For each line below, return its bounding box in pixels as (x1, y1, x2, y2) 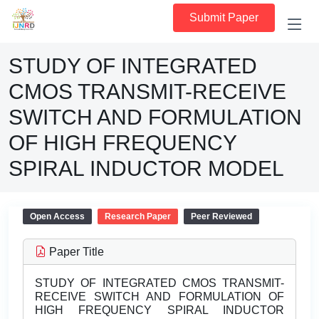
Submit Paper (189, 11, 258, 23)
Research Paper (105, 211, 171, 221)
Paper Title (46, 246, 104, 258)
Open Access (30, 211, 85, 221)
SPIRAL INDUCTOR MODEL (9, 157, 284, 180)
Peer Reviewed (191, 211, 252, 221)
